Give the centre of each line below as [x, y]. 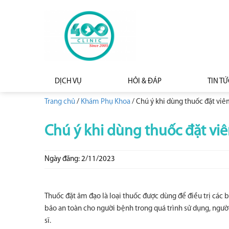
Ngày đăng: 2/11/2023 [80, 159]
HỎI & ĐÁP [145, 82]
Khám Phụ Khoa [106, 102]
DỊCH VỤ [68, 82]
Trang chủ [60, 102]
